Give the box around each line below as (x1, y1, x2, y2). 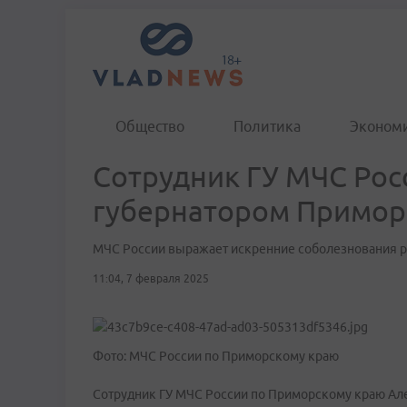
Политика (233, 118, 301, 134)
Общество (115, 118, 184, 134)
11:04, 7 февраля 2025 (93, 273, 209, 284)
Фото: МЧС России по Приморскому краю (93, 349, 339, 363)
